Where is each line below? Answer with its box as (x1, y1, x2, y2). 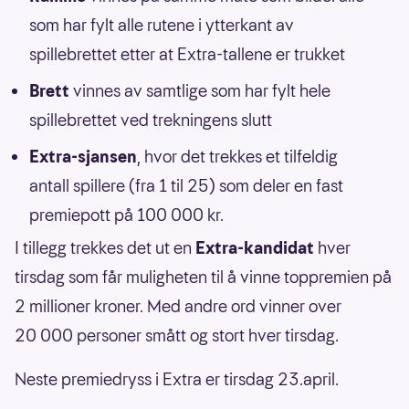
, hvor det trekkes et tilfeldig (137, 144, 338, 168)
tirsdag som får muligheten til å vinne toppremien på (15, 265, 392, 288)
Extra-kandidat (195, 236, 314, 259)
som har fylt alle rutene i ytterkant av (29, 13, 294, 37)
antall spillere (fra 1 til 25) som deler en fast (29, 173, 343, 197)
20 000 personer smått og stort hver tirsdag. (15, 323, 339, 347)
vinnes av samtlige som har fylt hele (73, 79, 330, 102)
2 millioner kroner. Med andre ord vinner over (15, 294, 341, 318)
